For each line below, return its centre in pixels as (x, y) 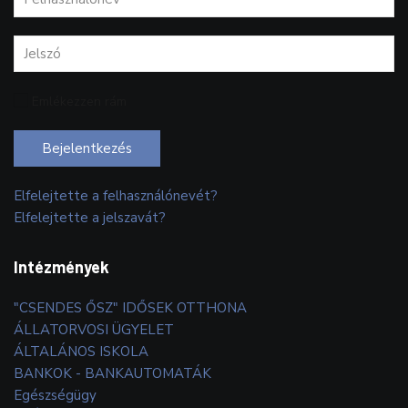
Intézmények (61, 266)
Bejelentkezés (87, 148)
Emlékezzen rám (79, 101)
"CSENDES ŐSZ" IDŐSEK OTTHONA (130, 307)
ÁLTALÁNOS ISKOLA (81, 351)
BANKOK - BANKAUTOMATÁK (112, 373)
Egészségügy (55, 395)
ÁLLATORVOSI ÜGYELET (94, 329)
